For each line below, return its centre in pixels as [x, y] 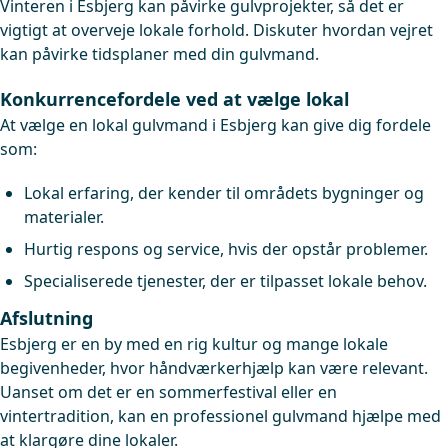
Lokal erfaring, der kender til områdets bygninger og [224, 193]
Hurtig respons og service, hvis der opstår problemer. [226, 249]
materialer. [64, 217]
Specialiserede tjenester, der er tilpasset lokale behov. [225, 281]
